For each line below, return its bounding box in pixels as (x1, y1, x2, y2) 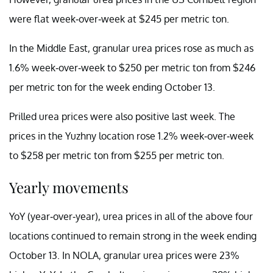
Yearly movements (9, 177, 129, 197)
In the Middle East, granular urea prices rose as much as (9, 41, 253, 54)
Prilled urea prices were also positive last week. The (9, 110, 235, 122)
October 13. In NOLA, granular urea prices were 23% (9, 249, 239, 261)
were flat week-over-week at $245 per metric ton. (9, 12, 229, 25)
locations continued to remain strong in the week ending (9, 229, 257, 242)
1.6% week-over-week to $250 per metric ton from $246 (9, 61, 255, 74)
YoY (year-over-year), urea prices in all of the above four (9, 210, 253, 222)
